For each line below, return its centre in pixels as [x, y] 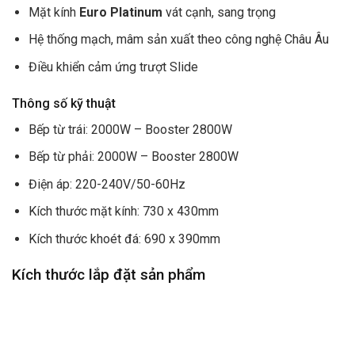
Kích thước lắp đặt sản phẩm [109, 274]
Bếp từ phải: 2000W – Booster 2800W [133, 157]
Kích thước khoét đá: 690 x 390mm [124, 239]
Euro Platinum [120, 12]
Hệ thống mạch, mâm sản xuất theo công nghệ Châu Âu [178, 40]
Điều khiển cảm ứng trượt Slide [113, 67]
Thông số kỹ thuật [64, 103]
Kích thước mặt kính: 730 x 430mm [123, 212]
